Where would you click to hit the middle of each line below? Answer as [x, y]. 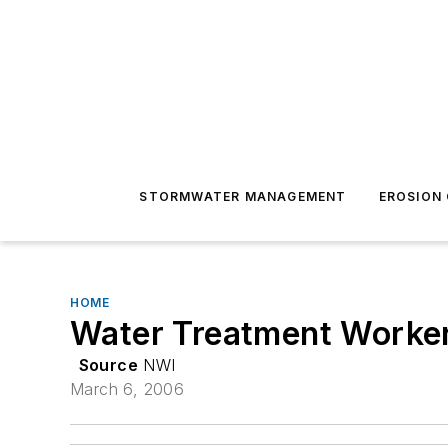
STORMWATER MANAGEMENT [243, 196]
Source [108, 365]
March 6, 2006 [127, 389]
